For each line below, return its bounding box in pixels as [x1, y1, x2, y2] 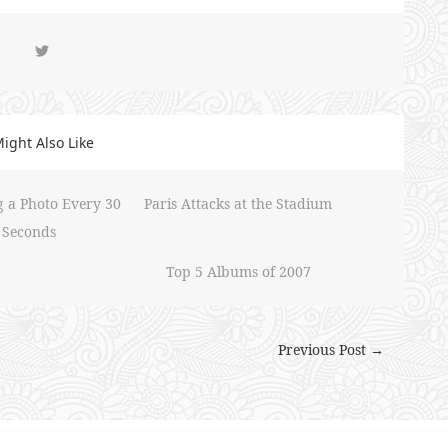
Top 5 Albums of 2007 [165, 262, 311, 281]
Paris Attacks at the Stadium [144, 194, 333, 213]
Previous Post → [278, 340, 384, 359]
